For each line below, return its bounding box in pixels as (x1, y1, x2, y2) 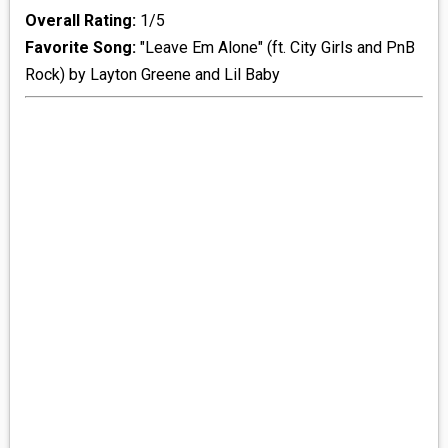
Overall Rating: (24, 11, 136, 31)
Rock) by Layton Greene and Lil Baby (24, 65, 280, 85)
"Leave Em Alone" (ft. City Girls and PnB (135, 38, 415, 58)
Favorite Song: (24, 38, 136, 58)
